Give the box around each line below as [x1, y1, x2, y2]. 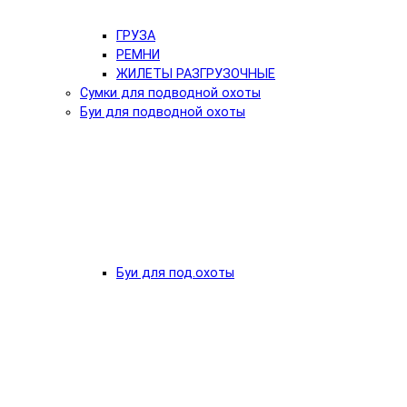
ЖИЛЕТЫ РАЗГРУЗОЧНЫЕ [116, 66, 275, 83]
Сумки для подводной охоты [80, 85, 261, 102]
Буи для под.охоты [116, 265, 234, 282]
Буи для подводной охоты [80, 104, 245, 121]
